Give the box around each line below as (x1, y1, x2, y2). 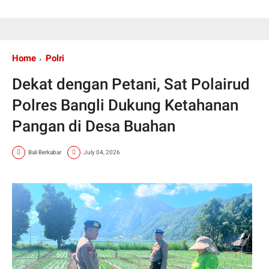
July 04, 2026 (83, 149, 120, 156)
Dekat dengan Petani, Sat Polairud (12, 74, 250, 93)
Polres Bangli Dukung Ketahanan (12, 95, 238, 114)
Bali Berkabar (28, 149, 61, 156)
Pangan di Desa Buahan (12, 116, 175, 135)
